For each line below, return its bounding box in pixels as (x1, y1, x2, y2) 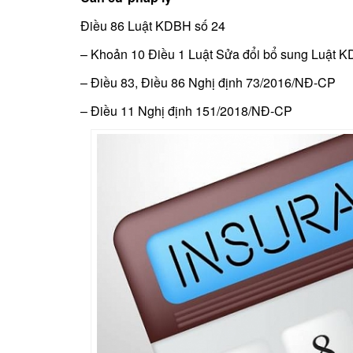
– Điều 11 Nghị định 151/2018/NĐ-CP (80, 102, 292, 121)
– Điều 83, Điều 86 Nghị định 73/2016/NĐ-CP (80, 73, 336, 92)
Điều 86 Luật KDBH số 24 (80, 17, 225, 35)
